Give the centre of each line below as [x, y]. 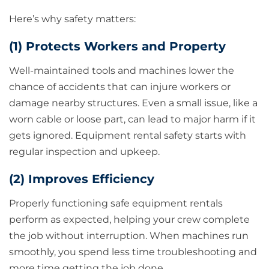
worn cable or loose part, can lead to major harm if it [132, 119]
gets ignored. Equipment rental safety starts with [128, 136]
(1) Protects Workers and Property [117, 47]
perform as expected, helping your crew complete [129, 220]
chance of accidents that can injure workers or [120, 87]
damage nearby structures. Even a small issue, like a [133, 103]
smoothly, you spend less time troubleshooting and [133, 252]
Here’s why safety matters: [72, 19]
